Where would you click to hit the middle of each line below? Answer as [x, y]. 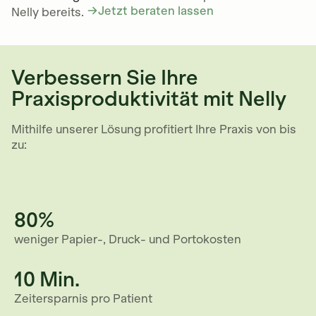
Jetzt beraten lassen [156, 11]
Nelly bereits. [48, 12]
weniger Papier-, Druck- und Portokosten [128, 239]
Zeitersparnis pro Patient [83, 299]
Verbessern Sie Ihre [105, 78]
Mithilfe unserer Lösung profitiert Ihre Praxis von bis [154, 129]
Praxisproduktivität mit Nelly [149, 99]
